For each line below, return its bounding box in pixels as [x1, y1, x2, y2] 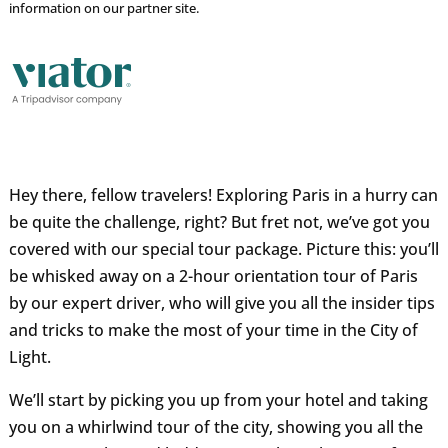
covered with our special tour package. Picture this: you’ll [8, 238, 439, 261]
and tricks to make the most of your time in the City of [8, 319, 418, 342]
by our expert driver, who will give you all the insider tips [8, 292, 435, 315]
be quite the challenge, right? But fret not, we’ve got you [8, 211, 430, 234]
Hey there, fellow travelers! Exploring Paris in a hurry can [8, 184, 438, 207]
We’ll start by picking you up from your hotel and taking [8, 389, 428, 412]
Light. [8, 346, 51, 369]
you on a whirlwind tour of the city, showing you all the [8, 416, 423, 439]
